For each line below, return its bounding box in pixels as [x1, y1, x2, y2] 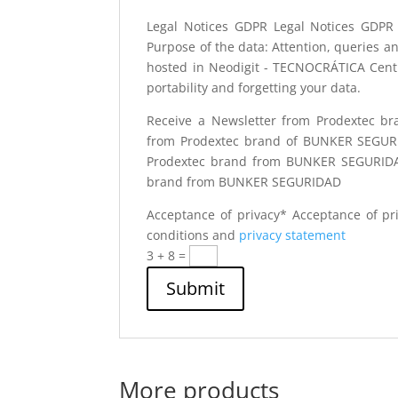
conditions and [147, 227, 240, 243]
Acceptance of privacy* [147, 206, 288, 223]
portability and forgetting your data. [147, 79, 362, 96]
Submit [166, 276, 226, 300]
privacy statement [239, 227, 346, 243]
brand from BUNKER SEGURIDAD [147, 173, 342, 190]
